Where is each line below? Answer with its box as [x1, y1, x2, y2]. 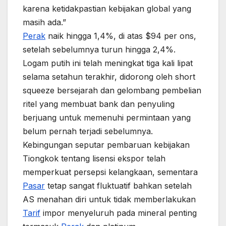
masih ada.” [23, 17, 66, 27]
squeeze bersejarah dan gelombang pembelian [23, 85, 201, 95]
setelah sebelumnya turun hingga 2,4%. [23, 44, 176, 54]
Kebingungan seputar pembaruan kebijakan [23, 140, 190, 150]
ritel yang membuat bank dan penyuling [23, 99, 175, 109]
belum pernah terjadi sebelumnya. [23, 126, 153, 136]
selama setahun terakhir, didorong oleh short [23, 72, 195, 82]
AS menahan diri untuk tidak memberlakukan [23, 194, 196, 204]
